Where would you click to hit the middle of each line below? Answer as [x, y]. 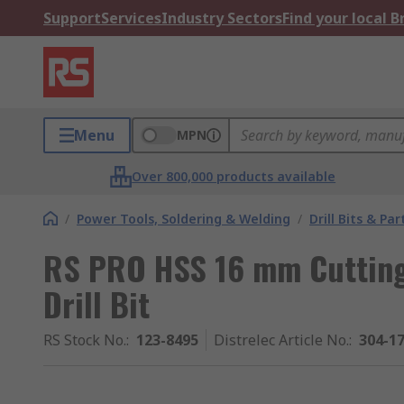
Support [72, 18]
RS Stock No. [85, 340]
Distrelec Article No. [281, 340]
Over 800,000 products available [234, 176]
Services [131, 18]
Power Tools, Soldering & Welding [184, 219]
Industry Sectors [222, 18]
